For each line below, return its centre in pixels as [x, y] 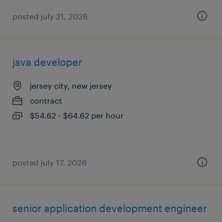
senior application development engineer [110, 208]
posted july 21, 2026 [50, 16]
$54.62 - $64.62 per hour [77, 115]
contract [46, 100]
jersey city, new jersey [71, 85]
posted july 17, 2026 [50, 162]
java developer [47, 62]
